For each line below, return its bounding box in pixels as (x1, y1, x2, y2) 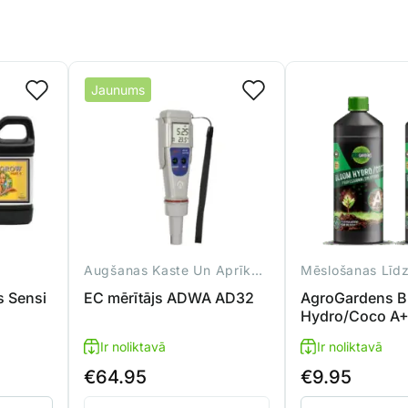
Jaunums (91, 81, 145, 97)
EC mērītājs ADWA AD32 (84, 288, 254, 307)
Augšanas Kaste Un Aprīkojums (251, 261, 263, 278)
